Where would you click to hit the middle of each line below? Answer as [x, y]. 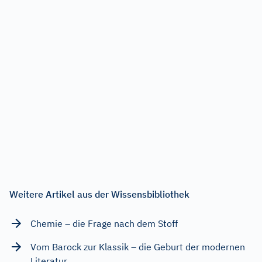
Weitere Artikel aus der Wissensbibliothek [99, 194]
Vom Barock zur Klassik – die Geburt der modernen [138, 247]
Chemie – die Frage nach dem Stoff [104, 223]
